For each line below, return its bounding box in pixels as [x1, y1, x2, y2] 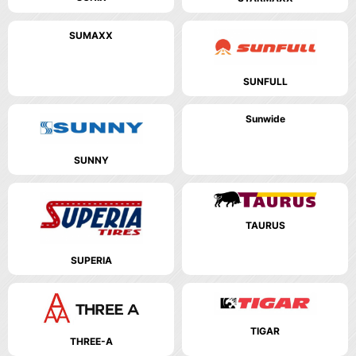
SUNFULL [242, 75, 288, 88]
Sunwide [245, 113, 285, 126]
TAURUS [245, 219, 285, 232]
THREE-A [69, 335, 113, 348]
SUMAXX [69, 29, 113, 41]
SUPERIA [70, 253, 112, 266]
